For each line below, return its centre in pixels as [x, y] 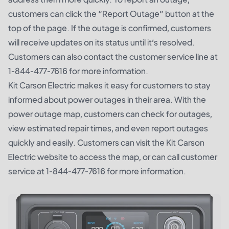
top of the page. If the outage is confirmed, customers [110, 28]
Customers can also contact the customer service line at [113, 56]
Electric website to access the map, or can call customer [113, 157]
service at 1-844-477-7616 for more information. [97, 171]
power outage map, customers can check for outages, [110, 114]
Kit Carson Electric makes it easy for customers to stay [109, 85]
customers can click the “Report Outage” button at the [111, 14]
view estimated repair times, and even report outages [108, 128]
